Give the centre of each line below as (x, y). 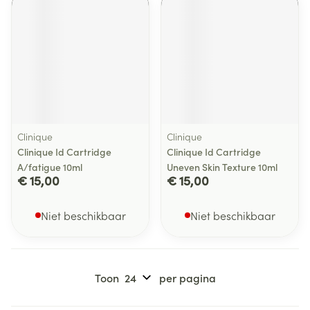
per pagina (187, 277)
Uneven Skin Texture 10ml (222, 167)
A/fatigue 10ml (50, 167)
